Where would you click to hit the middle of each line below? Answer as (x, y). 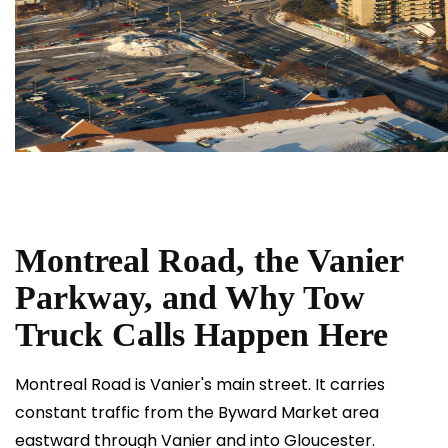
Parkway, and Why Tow (190, 297)
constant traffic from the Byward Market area (197, 412)
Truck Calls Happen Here (201, 334)
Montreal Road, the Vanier (209, 260)
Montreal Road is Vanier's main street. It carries (200, 384)
